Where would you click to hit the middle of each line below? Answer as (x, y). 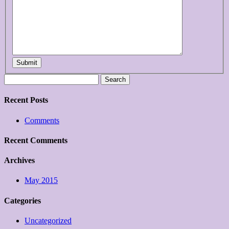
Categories (22, 200)
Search (15, 78)
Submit (27, 63)
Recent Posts (26, 100)
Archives (19, 161)
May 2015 (41, 180)
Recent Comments (36, 140)
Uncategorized (48, 220)
